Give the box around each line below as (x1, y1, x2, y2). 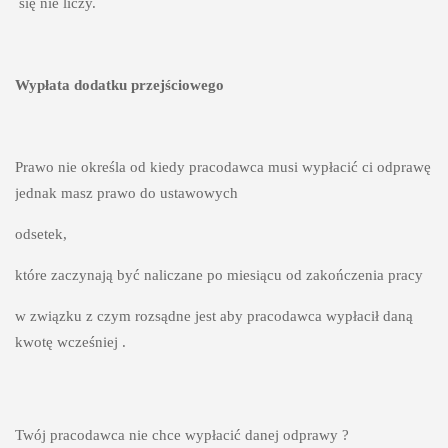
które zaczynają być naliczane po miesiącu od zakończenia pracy (14, 266, 427, 283)
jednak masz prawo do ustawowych (14, 184, 238, 201)
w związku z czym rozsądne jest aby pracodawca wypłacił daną (14, 307, 413, 324)
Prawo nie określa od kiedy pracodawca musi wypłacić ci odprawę (14, 158, 431, 175)
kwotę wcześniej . (14, 333, 126, 350)
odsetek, (14, 225, 67, 242)
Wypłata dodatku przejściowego (14, 76, 224, 93)
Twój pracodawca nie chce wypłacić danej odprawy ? (14, 426, 353, 443)
